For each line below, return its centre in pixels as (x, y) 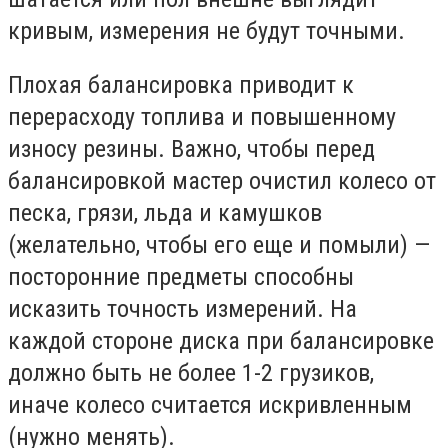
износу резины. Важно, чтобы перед (191, 148)
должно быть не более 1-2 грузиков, (191, 372)
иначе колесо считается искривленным (210, 404)
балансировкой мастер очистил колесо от (222, 180)
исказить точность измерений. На (182, 308)
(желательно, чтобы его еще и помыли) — (219, 244)
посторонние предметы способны (181, 276)
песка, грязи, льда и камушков (165, 212)
